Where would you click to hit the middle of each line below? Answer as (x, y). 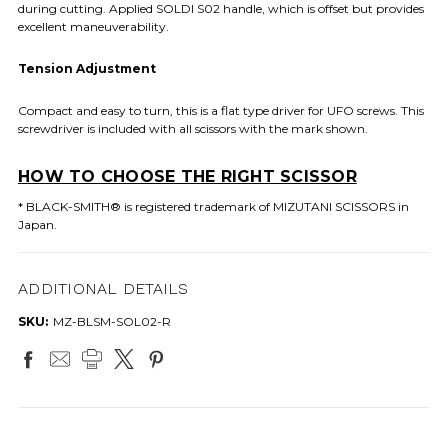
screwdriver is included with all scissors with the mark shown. (193, 128)
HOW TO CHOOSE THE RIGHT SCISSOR (187, 176)
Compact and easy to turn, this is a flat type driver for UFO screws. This (221, 110)
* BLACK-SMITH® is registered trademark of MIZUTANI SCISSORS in (213, 206)
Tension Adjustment (87, 68)
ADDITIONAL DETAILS (103, 288)
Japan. (37, 224)
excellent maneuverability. (93, 26)
